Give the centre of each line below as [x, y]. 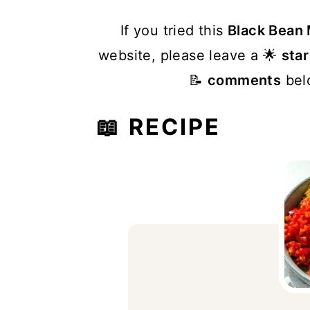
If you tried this [174, 30]
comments [245, 80]
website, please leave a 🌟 [190, 55]
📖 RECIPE [158, 127]
